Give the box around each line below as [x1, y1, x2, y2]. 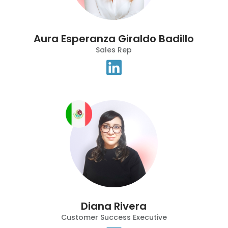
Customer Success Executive [61, 212, 167, 223]
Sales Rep [96, 45, 132, 55]
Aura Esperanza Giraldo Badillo [34, 32, 194, 46]
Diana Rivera [81, 199, 147, 214]
